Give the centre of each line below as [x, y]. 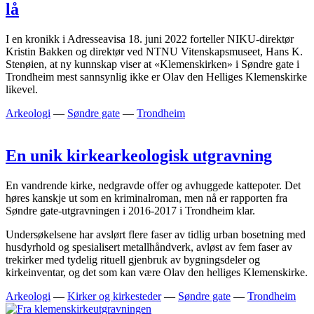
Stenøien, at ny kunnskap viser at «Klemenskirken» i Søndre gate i [152, 64]
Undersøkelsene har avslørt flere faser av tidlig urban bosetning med [156, 235]
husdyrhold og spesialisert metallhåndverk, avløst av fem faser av [149, 247]
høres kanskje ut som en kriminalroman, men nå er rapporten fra [146, 198]
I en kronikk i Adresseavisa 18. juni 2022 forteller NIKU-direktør [150, 39]
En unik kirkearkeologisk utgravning [139, 156]
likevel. [22, 90]
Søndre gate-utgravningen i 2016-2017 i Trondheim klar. [130, 211]
